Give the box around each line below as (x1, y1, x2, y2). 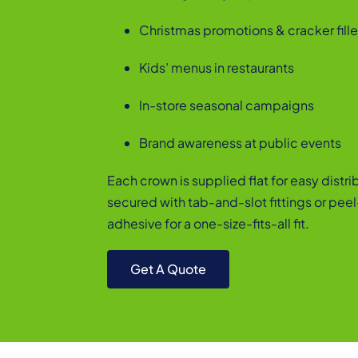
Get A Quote (130, 261, 207, 278)
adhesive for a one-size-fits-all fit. (107, 215, 310, 233)
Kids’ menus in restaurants (139, 59, 295, 77)
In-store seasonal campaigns (139, 97, 315, 114)
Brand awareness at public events (139, 134, 342, 152)
